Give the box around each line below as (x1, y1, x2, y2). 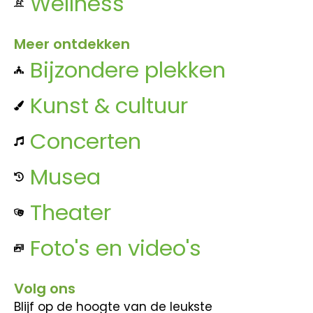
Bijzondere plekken (29, 54, 226, 85)
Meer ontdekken (14, 34, 130, 54)
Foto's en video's (29, 232, 201, 263)
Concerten (29, 125, 141, 156)
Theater (29, 196, 111, 228)
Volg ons (14, 278, 75, 298)
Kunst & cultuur (29, 89, 188, 121)
